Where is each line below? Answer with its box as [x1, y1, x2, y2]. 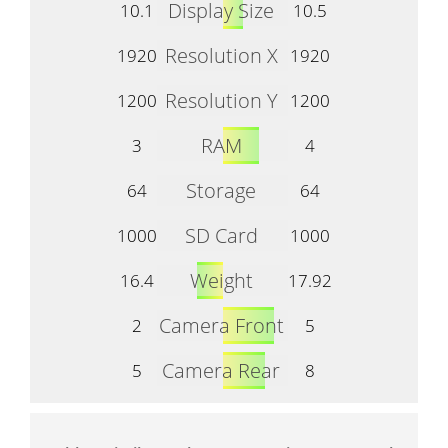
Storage [186, 176, 256, 204]
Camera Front [158, 311, 284, 339]
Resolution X [164, 41, 278, 69]
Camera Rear [162, 356, 280, 384]
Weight [189, 266, 253, 294]
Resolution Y [164, 86, 278, 114]
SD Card [184, 221, 258, 249]
